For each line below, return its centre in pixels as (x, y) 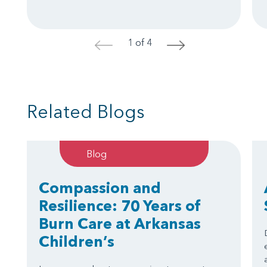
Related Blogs (86, 111)
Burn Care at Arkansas (120, 223)
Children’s (77, 241)
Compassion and (100, 187)
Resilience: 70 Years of (120, 205)
